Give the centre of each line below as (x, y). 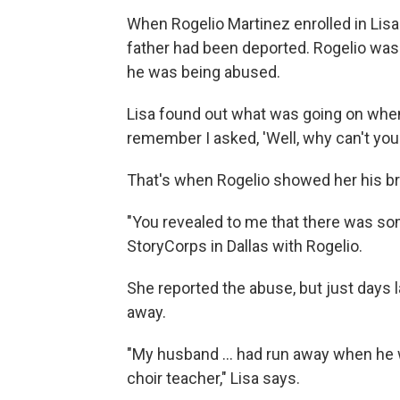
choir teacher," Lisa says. (213, 378)
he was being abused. (204, 71)
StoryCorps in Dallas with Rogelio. (245, 246)
